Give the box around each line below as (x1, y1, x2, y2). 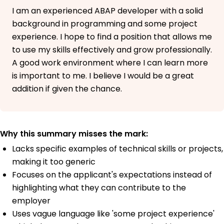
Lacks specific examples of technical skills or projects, (12, 143, 223, 155)
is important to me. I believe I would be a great (12, 70, 194, 82)
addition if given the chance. (12, 83, 122, 95)
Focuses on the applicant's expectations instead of (12, 169, 212, 181)
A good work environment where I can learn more (12, 57, 208, 69)
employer (12, 195, 50, 207)
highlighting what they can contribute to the (12, 182, 186, 194)
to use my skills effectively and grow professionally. (12, 44, 212, 56)
